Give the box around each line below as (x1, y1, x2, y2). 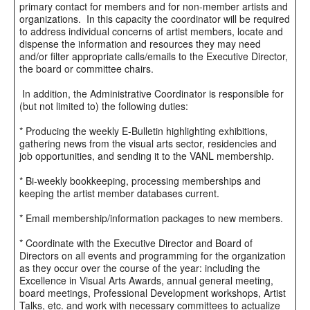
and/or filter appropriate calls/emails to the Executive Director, (19, 48, 288, 63)
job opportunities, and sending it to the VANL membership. (19, 148, 277, 163)
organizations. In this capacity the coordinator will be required (19, 11, 290, 26)
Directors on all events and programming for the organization (19, 248, 286, 262)
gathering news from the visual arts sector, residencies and (19, 136, 277, 150)
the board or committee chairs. (19, 61, 156, 75)
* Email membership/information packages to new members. (19, 210, 286, 225)
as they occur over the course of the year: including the (19, 260, 260, 275)
